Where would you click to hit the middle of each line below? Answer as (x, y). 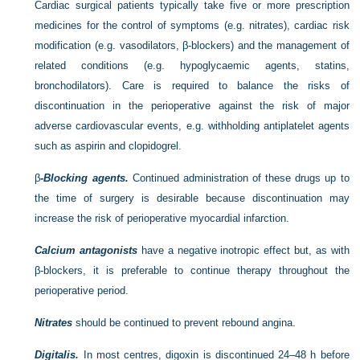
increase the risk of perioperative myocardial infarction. (162, 218)
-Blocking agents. (84, 178)
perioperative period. (82, 290)
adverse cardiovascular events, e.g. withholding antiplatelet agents (192, 125)
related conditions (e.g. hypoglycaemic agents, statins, (192, 65)
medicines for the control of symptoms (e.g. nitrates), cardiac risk (192, 25)
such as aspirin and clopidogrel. (108, 145)
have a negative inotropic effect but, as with (243, 250)
